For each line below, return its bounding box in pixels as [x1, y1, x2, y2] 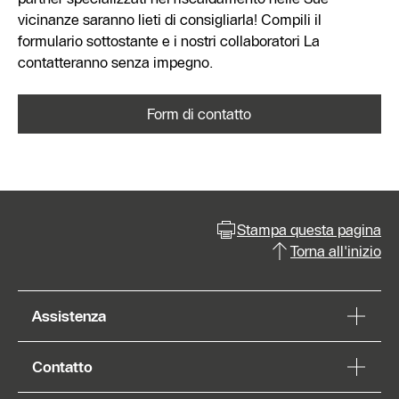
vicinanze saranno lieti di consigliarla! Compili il [18, 10, 322, 28]
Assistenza [32, 306, 106, 325]
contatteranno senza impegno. [18, 53, 213, 71]
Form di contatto [147, 104, 252, 123]
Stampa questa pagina [237, 220, 381, 239]
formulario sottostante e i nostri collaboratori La [18, 31, 320, 50]
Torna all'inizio [290, 241, 381, 260]
